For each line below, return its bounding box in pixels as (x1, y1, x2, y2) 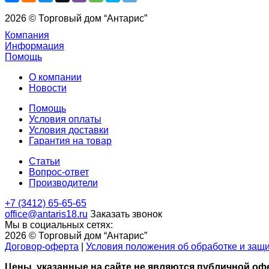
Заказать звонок (90, 208, 162, 219)
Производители (29, 177, 98, 188)
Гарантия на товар (29, 135, 112, 146)
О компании (29, 71, 82, 82)
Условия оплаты (29, 113, 101, 124)
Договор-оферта (5, 241, 79, 252)
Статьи (29, 156, 60, 166)
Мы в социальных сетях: (5, 219, 113, 230)
